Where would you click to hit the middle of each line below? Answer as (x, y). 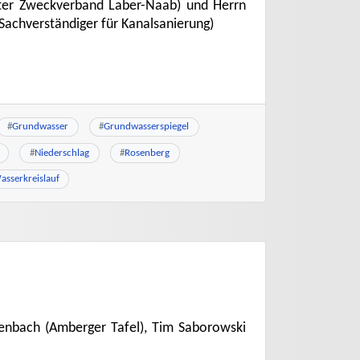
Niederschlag (61, 153)
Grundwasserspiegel (147, 127)
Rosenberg (147, 153)
